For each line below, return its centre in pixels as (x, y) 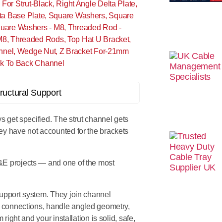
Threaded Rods (37, 39)
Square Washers (77, 16)
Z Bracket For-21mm (94, 51)
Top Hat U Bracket (98, 39)
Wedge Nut (36, 51)
